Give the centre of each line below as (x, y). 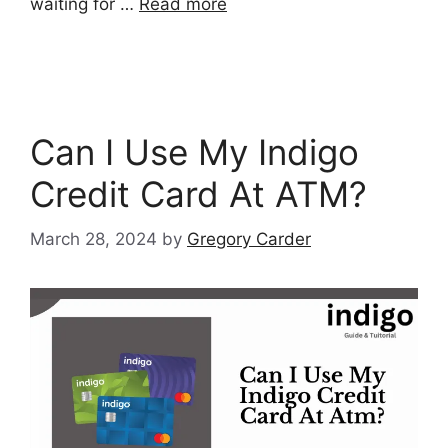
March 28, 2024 (93, 238)
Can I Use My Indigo (194, 152)
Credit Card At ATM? (198, 194)
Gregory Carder (249, 238)
